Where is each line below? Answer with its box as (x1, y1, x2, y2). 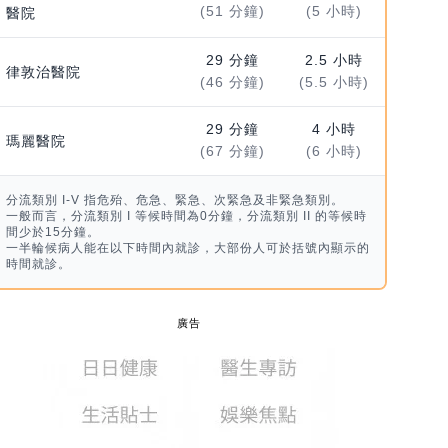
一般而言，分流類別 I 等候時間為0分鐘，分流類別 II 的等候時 (5, 209, 367, 224)
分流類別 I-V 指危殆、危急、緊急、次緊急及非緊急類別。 (5, 193, 344, 208)
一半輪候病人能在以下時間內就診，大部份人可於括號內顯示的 (5, 241, 370, 256)
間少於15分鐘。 (5, 225, 100, 240)
